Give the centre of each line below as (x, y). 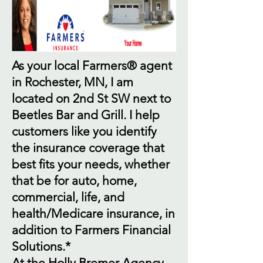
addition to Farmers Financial (91, 230)
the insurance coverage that (88, 148)
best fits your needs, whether (91, 164)
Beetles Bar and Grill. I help (86, 115)
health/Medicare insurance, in (93, 213)
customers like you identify (84, 131)
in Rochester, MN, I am (73, 82)
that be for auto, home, (74, 181)
